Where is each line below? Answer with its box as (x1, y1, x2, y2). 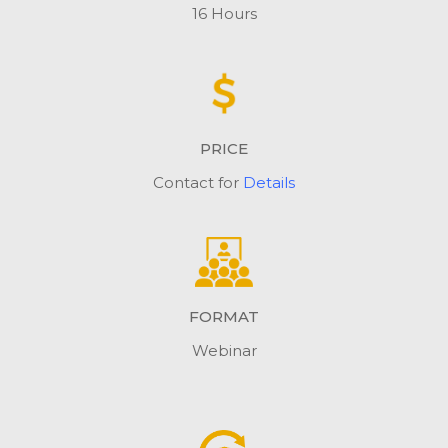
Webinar (191, 341, 257, 360)
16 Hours (191, 4, 257, 23)
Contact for (153, 172, 243, 192)
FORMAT (189, 307, 259, 326)
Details (243, 172, 295, 192)
